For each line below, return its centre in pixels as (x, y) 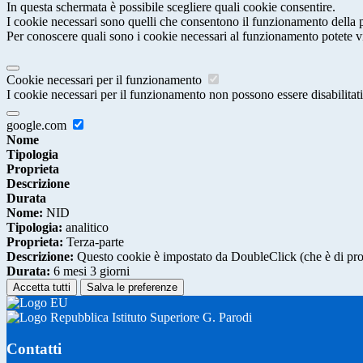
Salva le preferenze (132, 288)
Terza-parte (94, 242)
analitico (85, 228)
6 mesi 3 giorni (90, 271)
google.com (38, 126)
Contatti (34, 348)
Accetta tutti (42, 288)
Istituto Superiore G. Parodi (180, 318)
